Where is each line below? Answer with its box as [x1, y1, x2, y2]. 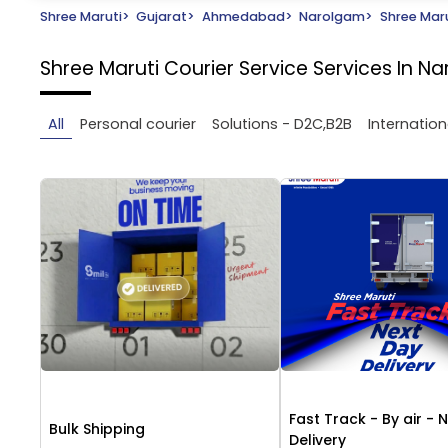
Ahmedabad [201, 7, 285, 25]
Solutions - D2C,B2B [212, 114, 352, 135]
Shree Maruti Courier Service [40, 55, 313, 83]
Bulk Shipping [49, 419, 145, 440]
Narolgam [299, 7, 366, 25]
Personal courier [80, 114, 196, 135]
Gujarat [136, 7, 188, 25]
